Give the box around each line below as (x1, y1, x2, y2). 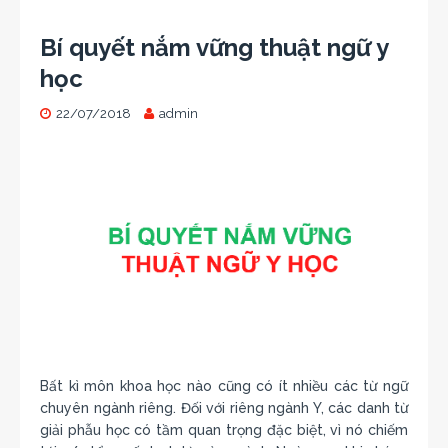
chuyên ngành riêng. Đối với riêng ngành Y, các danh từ (40, 399, 408, 416)
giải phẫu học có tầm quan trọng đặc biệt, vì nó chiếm (40, 421, 408, 438)
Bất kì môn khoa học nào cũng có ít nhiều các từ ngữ (40, 377, 408, 394)
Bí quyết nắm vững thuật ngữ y (40, 32, 388, 62)
